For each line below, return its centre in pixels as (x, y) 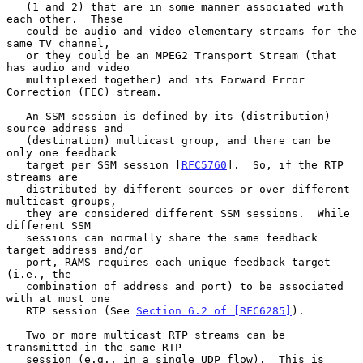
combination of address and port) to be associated (16, 286)
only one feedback (62, 152)
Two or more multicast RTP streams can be (16, 335)
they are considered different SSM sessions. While (16, 213)
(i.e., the (39, 274)
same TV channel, (58, 43)
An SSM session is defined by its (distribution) (16, 116)
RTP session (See (81, 310)
